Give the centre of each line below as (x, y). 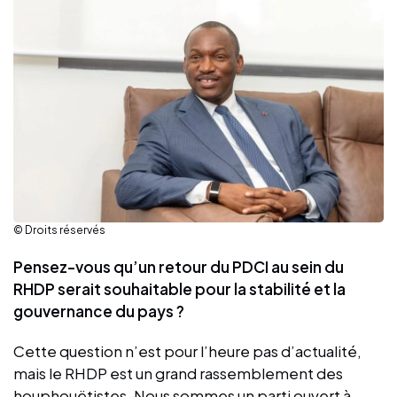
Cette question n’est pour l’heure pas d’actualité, (187, 351)
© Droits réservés (59, 230)
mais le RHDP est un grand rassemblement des (178, 374)
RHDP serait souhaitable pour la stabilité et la (179, 289)
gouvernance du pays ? (100, 311)
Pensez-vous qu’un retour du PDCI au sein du (179, 267)
